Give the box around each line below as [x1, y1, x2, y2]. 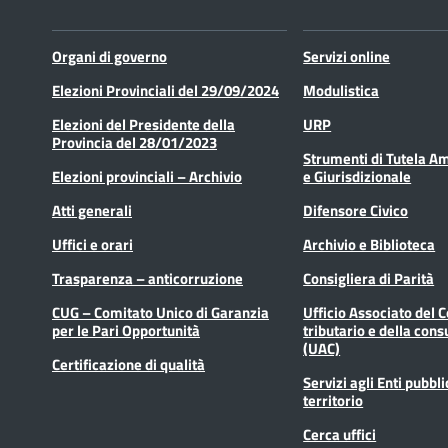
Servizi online [303, 45, 391, 68]
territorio [303, 389, 364, 412]
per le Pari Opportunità [52, 319, 200, 342]
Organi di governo [52, 45, 167, 68]
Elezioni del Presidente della [52, 113, 235, 136]
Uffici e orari [52, 233, 133, 256]
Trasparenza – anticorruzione [52, 267, 243, 290]
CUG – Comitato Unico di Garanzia [52, 301, 269, 324]
